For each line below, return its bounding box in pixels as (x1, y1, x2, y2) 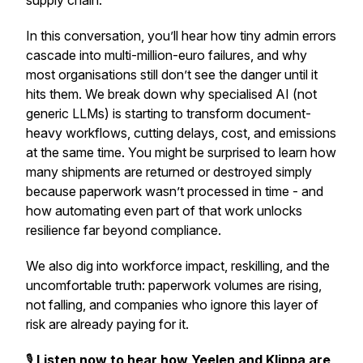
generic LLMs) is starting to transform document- (26, 105, 311, 122)
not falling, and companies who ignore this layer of (26, 297, 318, 313)
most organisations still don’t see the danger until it (26, 66, 318, 83)
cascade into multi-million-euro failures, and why (26, 47, 307, 63)
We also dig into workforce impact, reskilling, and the (26, 258, 330, 274)
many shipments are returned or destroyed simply (26, 164, 312, 180)
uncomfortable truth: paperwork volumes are (26, 277, 288, 293)
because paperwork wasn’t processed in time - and (26, 183, 323, 199)
